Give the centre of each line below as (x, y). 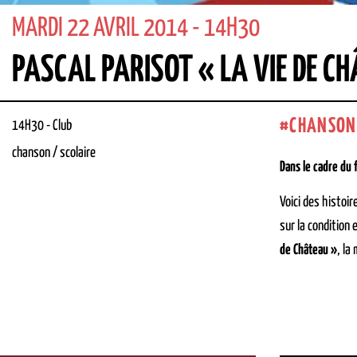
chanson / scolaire (54, 153)
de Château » (308, 250)
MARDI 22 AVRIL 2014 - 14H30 (136, 29)
